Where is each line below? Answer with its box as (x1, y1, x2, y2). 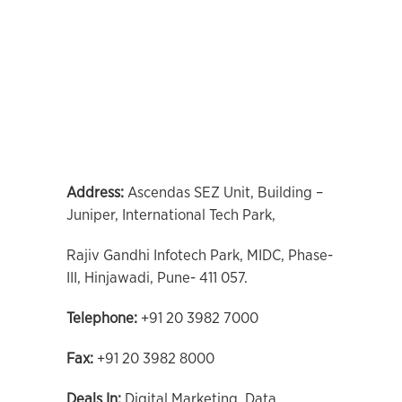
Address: (66, 185, 124, 200)
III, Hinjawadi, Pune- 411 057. (66, 270, 248, 285)
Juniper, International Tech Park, (66, 207, 275, 223)
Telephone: (66, 310, 137, 326)
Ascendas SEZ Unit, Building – (124, 185, 323, 200)
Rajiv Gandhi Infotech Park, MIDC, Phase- (66, 248, 333, 263)
